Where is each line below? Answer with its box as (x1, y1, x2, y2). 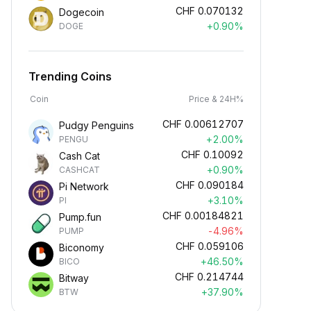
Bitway (59, 272, 89, 284)
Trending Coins (28, 69, 112, 83)
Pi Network (59, 180, 109, 192)
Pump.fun (59, 211, 101, 223)
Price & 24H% (189, 94, 244, 104)
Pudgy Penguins (59, 119, 134, 131)
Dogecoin (59, 6, 104, 18)
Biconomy (59, 242, 104, 253)
